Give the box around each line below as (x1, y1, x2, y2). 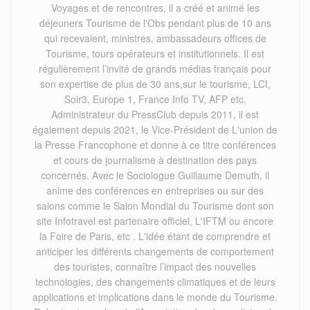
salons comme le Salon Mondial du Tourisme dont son (36, 198, 274, 212)
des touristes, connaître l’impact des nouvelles (54, 259, 256, 273)
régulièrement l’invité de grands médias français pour (39, 61, 271, 75)
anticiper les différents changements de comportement (36, 244, 274, 258)
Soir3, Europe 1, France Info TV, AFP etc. (64, 91, 246, 106)
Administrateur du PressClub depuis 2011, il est (51, 107, 259, 121)
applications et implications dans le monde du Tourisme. (33, 289, 277, 304)
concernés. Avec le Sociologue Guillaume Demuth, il (41, 167, 269, 182)
